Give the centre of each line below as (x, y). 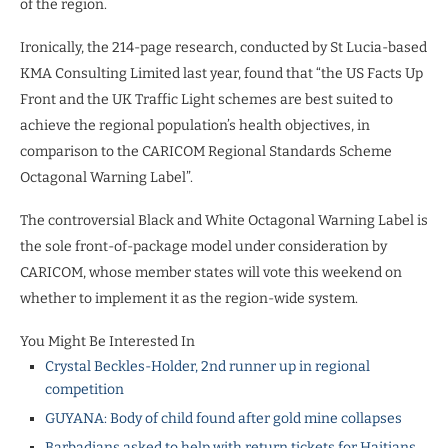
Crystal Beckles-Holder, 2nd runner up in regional (207, 366)
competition (84, 389)
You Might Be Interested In (107, 341)
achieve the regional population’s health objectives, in (195, 125)
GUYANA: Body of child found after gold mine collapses (223, 418)
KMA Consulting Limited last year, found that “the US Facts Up (221, 73)
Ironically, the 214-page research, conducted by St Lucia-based (223, 47)
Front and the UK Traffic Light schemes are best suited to (206, 99)
